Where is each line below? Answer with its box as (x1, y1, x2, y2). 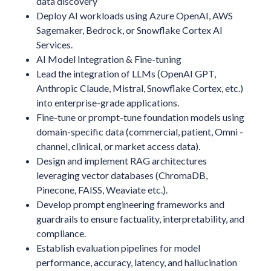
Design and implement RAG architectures (36, 154, 207, 166)
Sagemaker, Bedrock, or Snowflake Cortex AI (36, 24, 223, 36)
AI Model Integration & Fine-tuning (36, 53, 181, 65)
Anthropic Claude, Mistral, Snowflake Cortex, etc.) (36, 82, 243, 94)
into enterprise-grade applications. (36, 96, 179, 108)
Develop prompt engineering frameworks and (36, 198, 224, 210)
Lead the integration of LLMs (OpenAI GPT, (36, 67, 216, 79)
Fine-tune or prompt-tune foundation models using (36, 111, 244, 123)
